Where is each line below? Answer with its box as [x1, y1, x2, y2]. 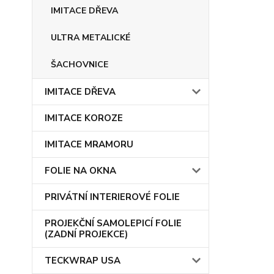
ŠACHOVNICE [51, 59, 108, 70]
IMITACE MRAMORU [45, 138, 133, 150]
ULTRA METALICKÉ [51, 32, 130, 43]
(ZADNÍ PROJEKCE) [45, 228, 128, 240]
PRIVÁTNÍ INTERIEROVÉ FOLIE [45, 191, 180, 203]
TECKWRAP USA [45, 254, 120, 267]
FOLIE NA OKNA [45, 165, 116, 177]
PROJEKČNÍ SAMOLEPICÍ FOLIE [45, 217, 182, 229]
